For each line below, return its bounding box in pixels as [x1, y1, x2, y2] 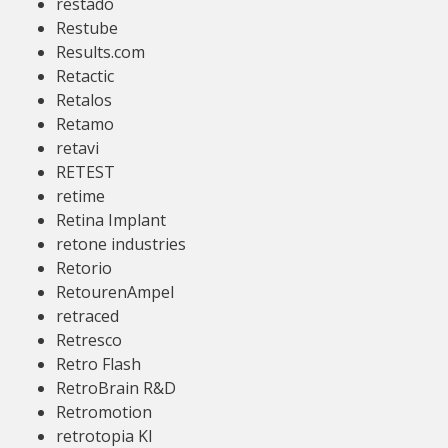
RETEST [56, 161, 115, 183]
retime [56, 185, 105, 207]
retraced [56, 305, 119, 327]
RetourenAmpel [56, 281, 174, 303]
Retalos [56, 89, 112, 111]
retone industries [56, 233, 186, 255]
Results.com [56, 41, 145, 63]
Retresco [56, 329, 122, 351]
